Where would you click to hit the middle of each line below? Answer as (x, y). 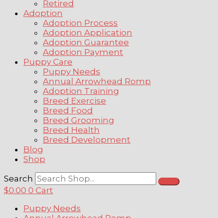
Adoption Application (88, 33)
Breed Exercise (74, 101)
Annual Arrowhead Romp (97, 81)
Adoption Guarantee (86, 42)
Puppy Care (48, 62)
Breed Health (71, 130)
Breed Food (68, 110)
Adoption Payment (83, 52)
